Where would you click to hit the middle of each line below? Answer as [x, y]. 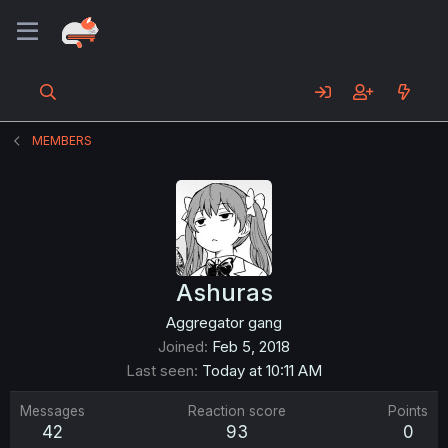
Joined [181, 346]
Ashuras [224, 292]
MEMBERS [62, 140]
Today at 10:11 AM [262, 370]
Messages [52, 411]
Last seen [160, 370]
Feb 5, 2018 [251, 346]
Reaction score [236, 411]
